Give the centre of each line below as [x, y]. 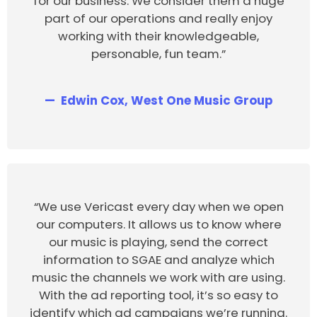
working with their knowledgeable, [158, 36]
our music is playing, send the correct [158, 242]
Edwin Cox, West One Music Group [166, 100]
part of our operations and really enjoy [158, 18]
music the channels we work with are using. [158, 277]
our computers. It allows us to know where [158, 224]
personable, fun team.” [158, 54]
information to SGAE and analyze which [158, 259]
